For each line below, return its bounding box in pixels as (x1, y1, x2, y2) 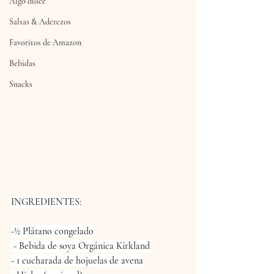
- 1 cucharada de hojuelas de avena (11, 254, 143, 267)
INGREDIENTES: (11, 195, 81, 208)
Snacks (9, 79, 32, 89)
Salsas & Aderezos (9, 17, 71, 27)
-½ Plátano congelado (11, 224, 94, 237)
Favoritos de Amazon (9, 37, 81, 48)
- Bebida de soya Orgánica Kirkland (13, 239, 152, 252)
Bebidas (9, 58, 35, 68)
